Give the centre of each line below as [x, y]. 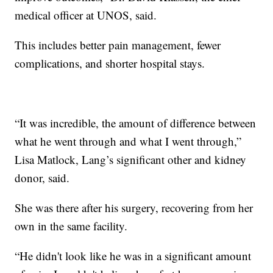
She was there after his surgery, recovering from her [134, 207]
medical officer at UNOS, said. [86, 15]
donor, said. [42, 177]
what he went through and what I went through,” [128, 141]
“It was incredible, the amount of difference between [136, 122]
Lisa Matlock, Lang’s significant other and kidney [131, 159]
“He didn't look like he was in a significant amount [133, 255]
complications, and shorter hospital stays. [110, 63]
